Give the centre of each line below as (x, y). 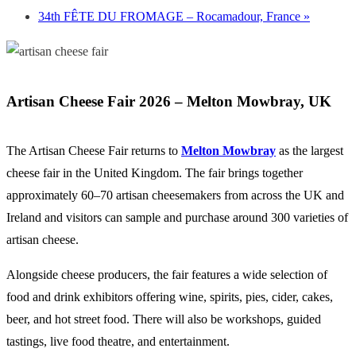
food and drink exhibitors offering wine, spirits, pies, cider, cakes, (170, 297)
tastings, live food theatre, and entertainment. (118, 342)
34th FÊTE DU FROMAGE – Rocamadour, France (171, 17)
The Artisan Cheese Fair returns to (92, 151)
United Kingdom (136, 173)
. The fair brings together (241, 173)
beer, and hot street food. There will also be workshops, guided (164, 319)
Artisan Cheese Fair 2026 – (97, 102)
